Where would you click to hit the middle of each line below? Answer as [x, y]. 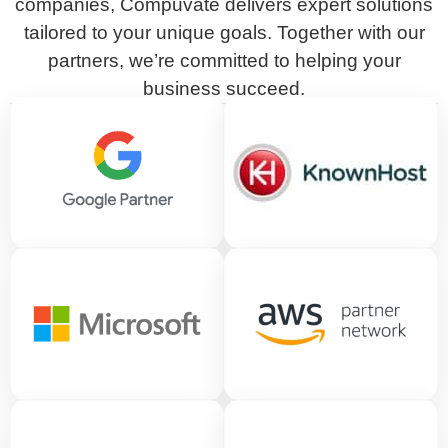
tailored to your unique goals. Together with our [224, 32]
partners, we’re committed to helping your [224, 60]
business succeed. [224, 88]
